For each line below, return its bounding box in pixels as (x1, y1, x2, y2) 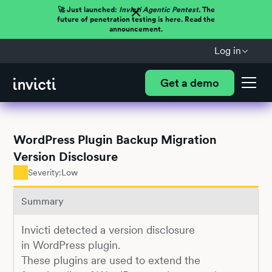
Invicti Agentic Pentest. (118, 5, 200, 14)
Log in (214, 45, 241, 56)
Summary (21, 195, 64, 208)
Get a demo (160, 76, 219, 89)
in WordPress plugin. (21, 238, 120, 251)
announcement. (109, 25, 163, 33)
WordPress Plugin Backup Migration (13, 132, 217, 147)
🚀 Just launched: (57, 5, 119, 14)
